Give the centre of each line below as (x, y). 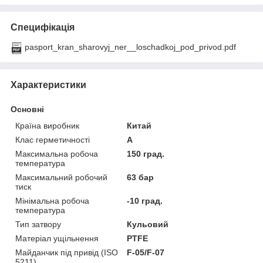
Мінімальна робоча (52, 200)
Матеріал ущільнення (57, 238)
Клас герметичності (53, 139)
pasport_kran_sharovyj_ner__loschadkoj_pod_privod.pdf (130, 47)
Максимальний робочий (61, 177)
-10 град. (145, 200)
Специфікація (43, 27)
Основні (27, 109)
